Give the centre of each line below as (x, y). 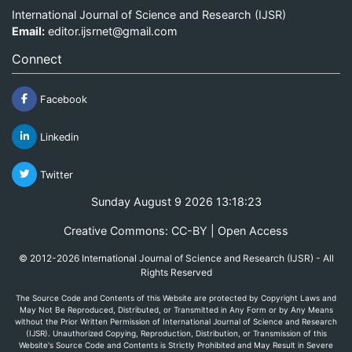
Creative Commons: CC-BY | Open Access (176, 230)
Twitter (55, 174)
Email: (28, 31)
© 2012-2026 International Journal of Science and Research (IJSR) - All (176, 258)
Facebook (62, 99)
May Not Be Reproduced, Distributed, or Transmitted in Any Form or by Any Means (176, 309)
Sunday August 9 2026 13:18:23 (176, 201)
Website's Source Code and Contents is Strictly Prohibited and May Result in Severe (176, 345)
